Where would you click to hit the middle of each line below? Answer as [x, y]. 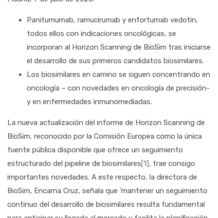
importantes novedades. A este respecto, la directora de [102, 177]
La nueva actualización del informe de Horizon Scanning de [106, 123]
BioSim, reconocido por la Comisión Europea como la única [105, 136]
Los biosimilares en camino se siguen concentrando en [118, 74]
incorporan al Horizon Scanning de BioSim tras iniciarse [119, 47]
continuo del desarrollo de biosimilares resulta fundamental [106, 204]
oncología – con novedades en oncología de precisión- [118, 88]
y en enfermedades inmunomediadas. [89, 102]
